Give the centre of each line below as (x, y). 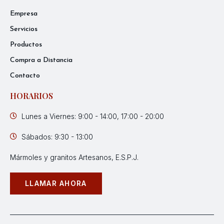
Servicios (24, 29)
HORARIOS (31, 95)
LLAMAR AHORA (56, 183)
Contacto (25, 75)
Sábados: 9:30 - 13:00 (57, 136)
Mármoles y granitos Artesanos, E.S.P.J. (74, 157)
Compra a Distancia (41, 60)
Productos (26, 44)
